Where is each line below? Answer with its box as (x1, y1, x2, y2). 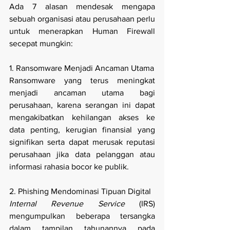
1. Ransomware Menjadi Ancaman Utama (9, 64, 154, 73)
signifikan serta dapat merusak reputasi (9, 138, 155, 147)
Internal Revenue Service (9, 199, 125, 208)
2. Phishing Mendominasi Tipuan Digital (9, 187, 151, 196)
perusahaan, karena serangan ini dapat (9, 101, 155, 110)
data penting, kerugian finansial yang (9, 125, 155, 135)
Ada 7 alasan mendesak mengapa (9, 2, 155, 11)
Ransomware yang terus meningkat (9, 76, 155, 85)
